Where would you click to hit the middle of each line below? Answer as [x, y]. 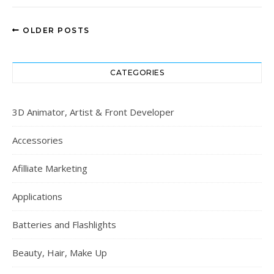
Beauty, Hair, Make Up [60, 253]
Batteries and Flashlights [64, 224]
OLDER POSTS [55, 30]
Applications [37, 196]
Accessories [38, 140]
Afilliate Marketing [50, 168]
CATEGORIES [137, 72]
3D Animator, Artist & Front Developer [93, 112]
